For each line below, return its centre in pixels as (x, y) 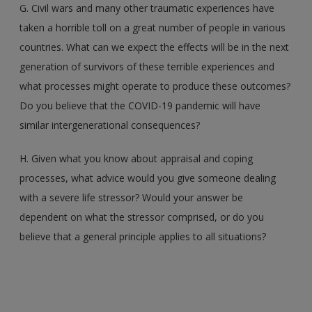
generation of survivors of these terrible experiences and (147, 66)
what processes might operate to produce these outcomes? (155, 86)
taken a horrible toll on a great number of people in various (153, 27)
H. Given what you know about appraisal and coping (136, 158)
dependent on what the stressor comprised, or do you (142, 217)
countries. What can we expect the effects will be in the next (155, 47)
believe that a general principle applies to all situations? (143, 236)
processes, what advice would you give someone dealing (148, 178)
